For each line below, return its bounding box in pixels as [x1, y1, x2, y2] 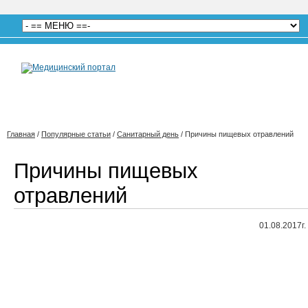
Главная [7, 130, 35, 138]
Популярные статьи [41, 130, 111, 138]
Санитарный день [117, 130, 179, 138]
